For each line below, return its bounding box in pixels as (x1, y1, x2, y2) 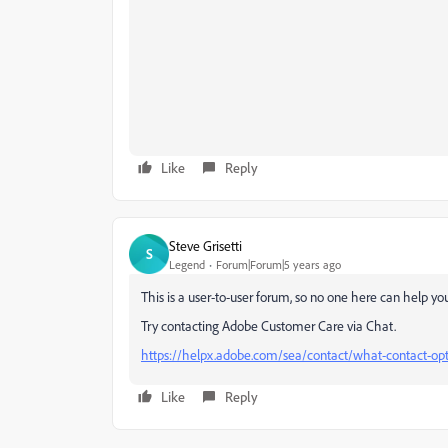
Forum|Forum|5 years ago (216, 256, 341, 272)
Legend (169, 256, 205, 272)
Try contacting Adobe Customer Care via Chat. (141, 317, 396, 334)
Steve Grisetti (169, 236, 242, 254)
